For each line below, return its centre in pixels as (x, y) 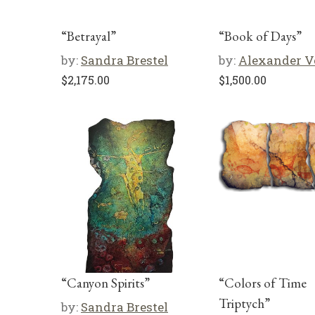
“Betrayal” (89, 36)
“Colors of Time (263, 283)
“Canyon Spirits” (105, 283)
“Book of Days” (260, 36)
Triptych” (244, 303)
